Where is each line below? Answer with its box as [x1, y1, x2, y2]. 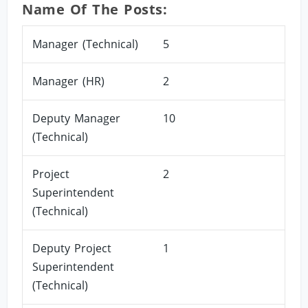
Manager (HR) [32, 73, 105, 89]
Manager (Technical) [32, 36, 139, 52]
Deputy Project [32, 240, 112, 256]
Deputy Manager [32, 110, 121, 126]
